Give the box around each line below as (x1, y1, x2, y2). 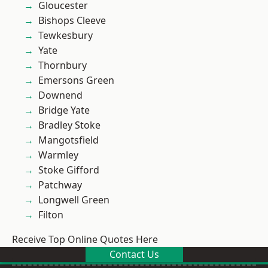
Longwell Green (38, 193, 109, 206)
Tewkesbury (38, 29, 93, 42)
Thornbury (38, 59, 87, 72)
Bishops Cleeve (38, 14, 106, 27)
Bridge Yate (38, 103, 90, 117)
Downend (38, 89, 83, 102)
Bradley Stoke (38, 118, 100, 132)
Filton (38, 208, 63, 221)
